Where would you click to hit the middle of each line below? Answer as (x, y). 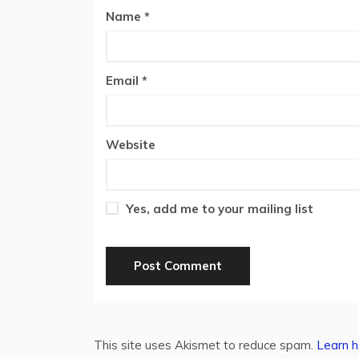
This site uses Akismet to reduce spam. (205, 345)
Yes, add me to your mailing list (218, 209)
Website (131, 145)
